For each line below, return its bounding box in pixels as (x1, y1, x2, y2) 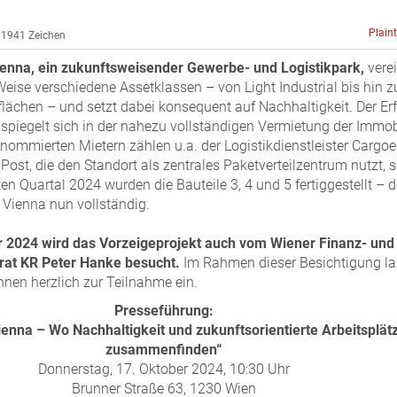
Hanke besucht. (76, 254, 183, 272)
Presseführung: (114, 302, 214, 320)
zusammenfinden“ (105, 341, 223, 359)
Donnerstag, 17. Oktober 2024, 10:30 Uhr (38, 361, 291, 378)
